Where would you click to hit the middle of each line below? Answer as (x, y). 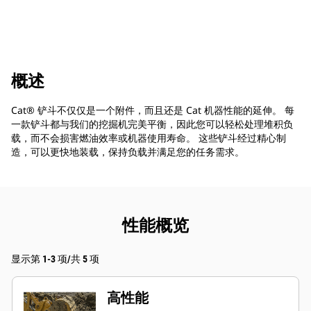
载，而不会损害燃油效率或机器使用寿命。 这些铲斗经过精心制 (149, 138)
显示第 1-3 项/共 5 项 (55, 259)
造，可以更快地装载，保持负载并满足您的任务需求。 (128, 152)
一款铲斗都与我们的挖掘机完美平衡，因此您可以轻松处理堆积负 (152, 124)
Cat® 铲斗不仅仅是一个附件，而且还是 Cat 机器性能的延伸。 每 (153, 110)
